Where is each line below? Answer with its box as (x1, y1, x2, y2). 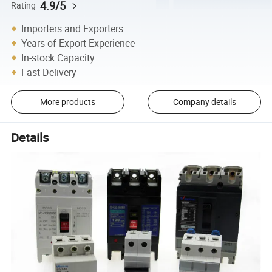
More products (39, 96, 95, 108)
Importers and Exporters (21, 21, 124, 35)
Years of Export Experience (21, 36, 135, 50)
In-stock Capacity (21, 50, 95, 64)
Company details (172, 96, 236, 108)
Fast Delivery (21, 65, 77, 79)
